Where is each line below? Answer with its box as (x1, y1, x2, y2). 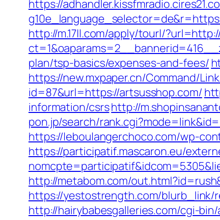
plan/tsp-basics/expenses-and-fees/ (28, 55, 209, 70)
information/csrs (28, 100, 110, 114)
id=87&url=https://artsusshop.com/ (28, 85, 202, 100)
